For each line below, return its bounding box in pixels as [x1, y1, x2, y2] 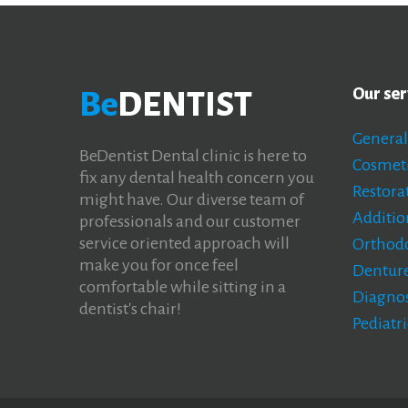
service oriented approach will [79, 234, 290, 253]
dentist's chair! [79, 300, 181, 319]
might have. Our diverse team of [79, 190, 304, 209]
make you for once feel [79, 256, 239, 275]
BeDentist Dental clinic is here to [79, 147, 307, 166]
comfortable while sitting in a [79, 278, 286, 297]
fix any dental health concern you [79, 168, 314, 188]
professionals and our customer [79, 212, 301, 231]
